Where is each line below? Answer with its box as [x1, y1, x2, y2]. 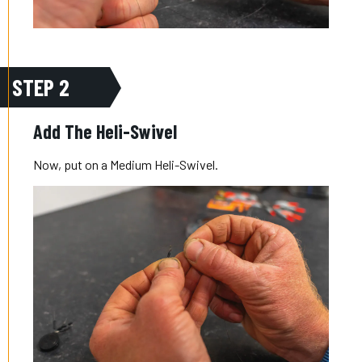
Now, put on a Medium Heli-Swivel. [33, 156, 219, 172]
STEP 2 [12, 73, 69, 101]
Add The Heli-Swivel [33, 119, 178, 143]
